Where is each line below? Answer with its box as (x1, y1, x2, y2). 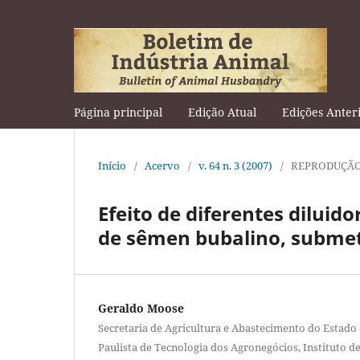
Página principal (74, 104, 162, 120)
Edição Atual (188, 104, 256, 120)
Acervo (145, 157, 180, 173)
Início (98, 157, 126, 173)
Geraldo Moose (98, 300, 184, 316)
